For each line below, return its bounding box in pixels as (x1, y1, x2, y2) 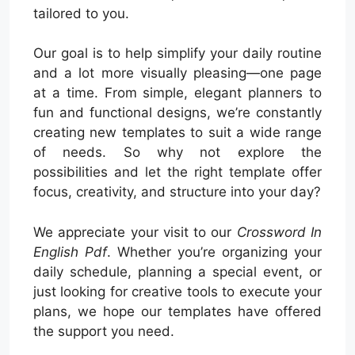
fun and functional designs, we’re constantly (33, 105, 322, 121)
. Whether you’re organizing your (107, 243, 322, 260)
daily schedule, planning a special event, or (33, 263, 322, 280)
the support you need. (33, 323, 174, 339)
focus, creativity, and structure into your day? (33, 184, 321, 200)
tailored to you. (33, 5, 129, 21)
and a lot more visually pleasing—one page (33, 65, 322, 82)
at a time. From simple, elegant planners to (33, 85, 322, 101)
